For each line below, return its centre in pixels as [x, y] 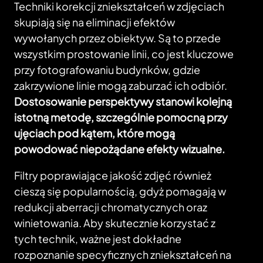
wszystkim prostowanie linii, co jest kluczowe [124, 54]
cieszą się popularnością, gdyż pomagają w [120, 191]
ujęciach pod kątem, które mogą [95, 133]
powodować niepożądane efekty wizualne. [119, 149]
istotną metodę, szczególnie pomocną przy [121, 117]
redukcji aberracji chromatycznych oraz [111, 207]
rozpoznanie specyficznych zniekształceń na [123, 255]
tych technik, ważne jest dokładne [98, 239]
